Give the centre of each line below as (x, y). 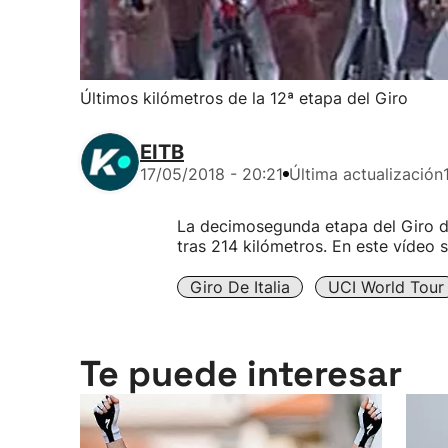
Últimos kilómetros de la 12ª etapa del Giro (244, 98)
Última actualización (366, 174)
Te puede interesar (241, 374)
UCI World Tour (386, 287)
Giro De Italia (240, 287)
